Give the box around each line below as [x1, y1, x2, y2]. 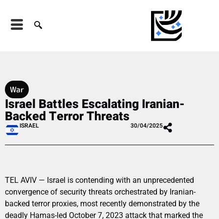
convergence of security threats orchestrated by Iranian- [5, 187, 196, 197]
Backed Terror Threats [5, 107, 130, 126]
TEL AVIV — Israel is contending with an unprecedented [5, 175, 194, 185]
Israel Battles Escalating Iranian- [5, 95, 185, 113]
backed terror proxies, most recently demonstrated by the [5, 198, 199, 208]
